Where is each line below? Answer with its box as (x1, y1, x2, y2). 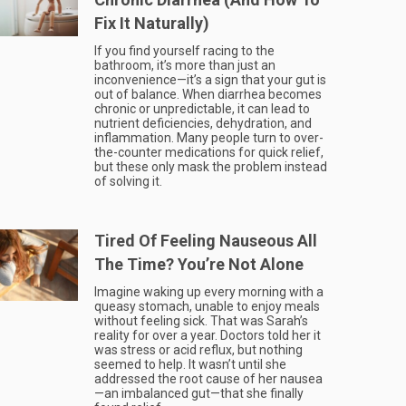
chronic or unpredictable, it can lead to (94, 101, 310, 116)
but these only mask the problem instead (94, 159, 327, 174)
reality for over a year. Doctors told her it (94, 328, 321, 343)
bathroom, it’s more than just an (94, 58, 275, 72)
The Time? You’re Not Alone (94, 255, 304, 274)
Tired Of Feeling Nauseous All (94, 231, 317, 250)
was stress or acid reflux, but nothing (94, 343, 303, 357)
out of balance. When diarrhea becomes (94, 87, 322, 101)
